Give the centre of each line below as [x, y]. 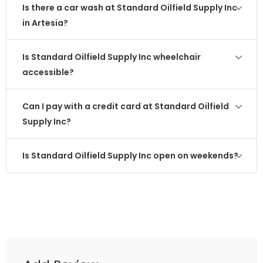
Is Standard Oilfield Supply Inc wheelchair [112, 57]
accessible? [48, 72]
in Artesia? [45, 23]
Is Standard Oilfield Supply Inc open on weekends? [130, 156]
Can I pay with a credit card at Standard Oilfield [126, 106]
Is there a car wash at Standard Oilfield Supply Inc [130, 8]
